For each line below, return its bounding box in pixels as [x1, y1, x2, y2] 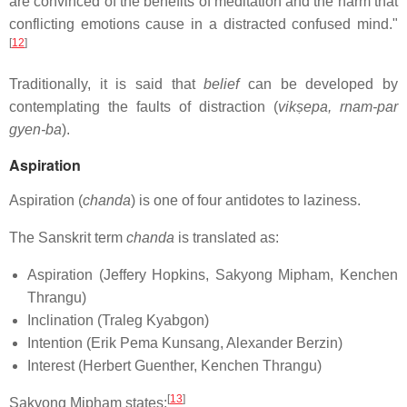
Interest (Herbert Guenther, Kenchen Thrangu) [27, 358, 322, 373]
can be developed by [239, 76, 399, 92]
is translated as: [174, 230, 279, 245]
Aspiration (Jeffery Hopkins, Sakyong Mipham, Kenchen [27, 267, 398, 283]
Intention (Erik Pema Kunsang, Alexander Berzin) [27, 335, 342, 351]
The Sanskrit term [9, 230, 126, 245]
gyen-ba [9, 122, 62, 137]
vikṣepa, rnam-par [278, 99, 398, 114]
